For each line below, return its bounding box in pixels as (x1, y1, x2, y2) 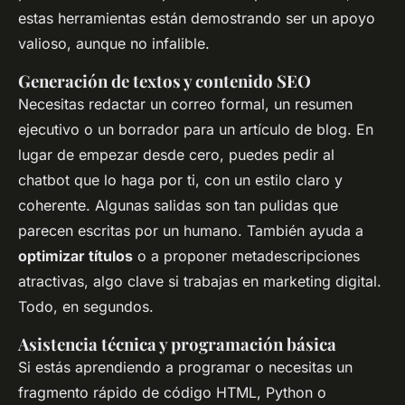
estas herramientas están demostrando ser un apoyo (18, 9, 375, 28)
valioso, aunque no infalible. (18, 34, 210, 53)
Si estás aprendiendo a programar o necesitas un (18, 358, 353, 377)
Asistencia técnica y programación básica (18, 333, 336, 356)
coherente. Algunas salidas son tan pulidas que (18, 196, 338, 215)
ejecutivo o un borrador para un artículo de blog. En (18, 120, 373, 139)
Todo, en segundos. (18, 297, 154, 316)
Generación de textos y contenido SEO (18, 70, 311, 93)
